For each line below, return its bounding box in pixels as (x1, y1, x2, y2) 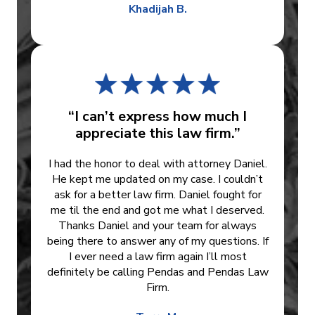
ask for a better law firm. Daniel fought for (53, 187, 262, 203)
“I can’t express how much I (68, 107, 247, 127)
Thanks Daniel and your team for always (58, 218, 257, 234)
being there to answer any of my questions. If (46, 233, 269, 250)
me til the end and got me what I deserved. (51, 202, 264, 219)
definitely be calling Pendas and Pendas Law (46, 264, 269, 281)
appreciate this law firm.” (75, 124, 240, 143)
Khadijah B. (128, 1, 187, 18)
